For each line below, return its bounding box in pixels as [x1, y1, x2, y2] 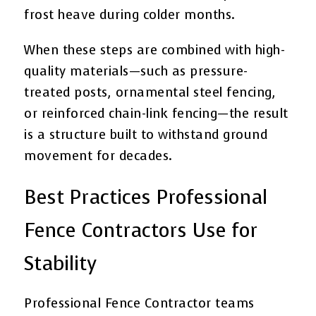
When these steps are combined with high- [24, 41, 286, 59]
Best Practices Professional [24, 183, 268, 210]
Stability [24, 250, 97, 276]
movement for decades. [24, 147, 173, 164]
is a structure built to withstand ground [24, 126, 268, 143]
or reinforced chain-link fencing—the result [24, 104, 288, 122]
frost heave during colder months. [24, 6, 236, 23]
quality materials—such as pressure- [24, 62, 248, 80]
